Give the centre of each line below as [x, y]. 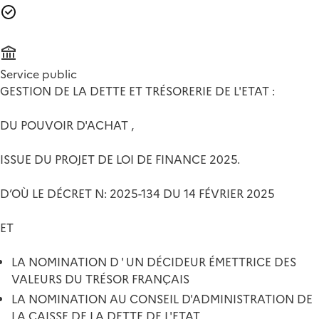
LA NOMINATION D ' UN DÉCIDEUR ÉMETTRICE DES [154, 262]
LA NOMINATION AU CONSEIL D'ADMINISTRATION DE [162, 299]
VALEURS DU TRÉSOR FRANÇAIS [100, 279]
